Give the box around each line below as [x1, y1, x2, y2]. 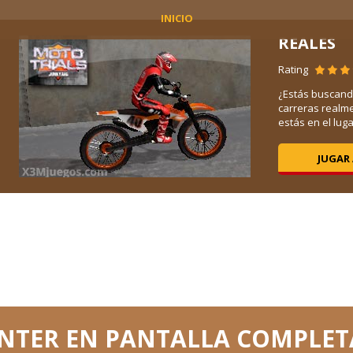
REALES [278, 32, 336, 54]
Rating [278, 62, 310, 76]
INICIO [160, 11, 193, 25]
